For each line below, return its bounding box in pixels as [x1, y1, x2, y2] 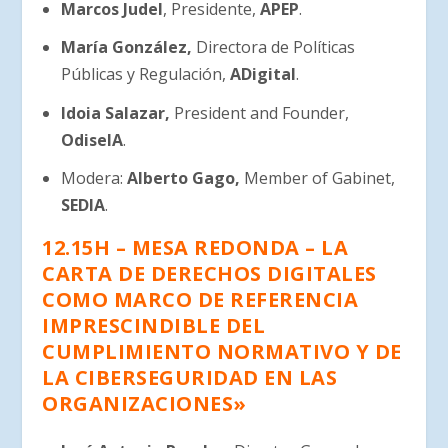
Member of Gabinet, [243, 166, 395, 189]
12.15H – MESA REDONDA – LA [42, 233, 349, 261]
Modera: [60, 166, 127, 189]
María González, [60, 36, 196, 59]
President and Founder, [173, 101, 349, 124]
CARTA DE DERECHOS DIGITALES [42, 259, 377, 287]
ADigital [229, 63, 296, 86]
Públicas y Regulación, [60, 63, 230, 86]
